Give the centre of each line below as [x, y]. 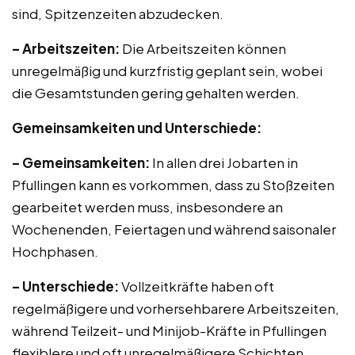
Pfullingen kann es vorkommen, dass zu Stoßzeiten [173, 185]
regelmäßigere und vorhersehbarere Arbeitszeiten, [176, 308]
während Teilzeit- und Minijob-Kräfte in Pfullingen [169, 330]
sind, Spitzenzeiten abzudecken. [118, 13]
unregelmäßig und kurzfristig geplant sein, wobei [167, 71]
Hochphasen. [55, 251]
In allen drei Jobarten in [224, 162]
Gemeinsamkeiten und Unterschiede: [137, 128]
